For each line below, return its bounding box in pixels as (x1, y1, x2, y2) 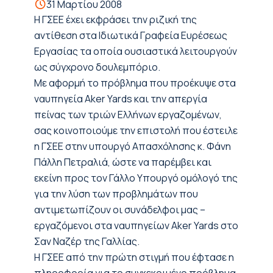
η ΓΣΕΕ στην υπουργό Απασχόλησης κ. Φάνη (34, 140, 231, 153)
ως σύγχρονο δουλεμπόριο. (34, 60, 160, 74)
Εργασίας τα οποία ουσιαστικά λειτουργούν (34, 44, 237, 58)
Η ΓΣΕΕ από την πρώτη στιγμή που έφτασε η (34, 250, 234, 264)
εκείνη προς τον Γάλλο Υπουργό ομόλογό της (34, 171, 238, 185)
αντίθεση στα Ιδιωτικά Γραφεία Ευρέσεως (34, 29, 227, 42)
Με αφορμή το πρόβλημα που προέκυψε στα (34, 76, 236, 90)
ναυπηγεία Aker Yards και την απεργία (34, 92, 207, 105)
